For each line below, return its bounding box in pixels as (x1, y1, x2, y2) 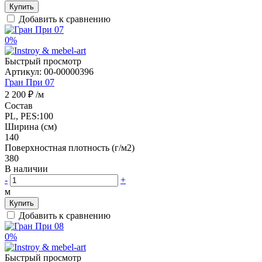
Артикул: (5, 66, 44, 77)
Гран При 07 (5, 77, 54, 87)
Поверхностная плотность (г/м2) (5, 142, 135, 153)
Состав (5, 100, 33, 111)
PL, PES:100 (5, 111, 53, 121)
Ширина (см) (5, 121, 57, 132)
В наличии (5, 163, 50, 174)
